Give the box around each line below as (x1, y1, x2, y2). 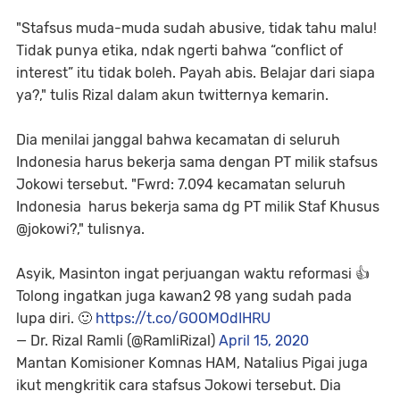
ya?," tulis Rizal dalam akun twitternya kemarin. (16, 87, 329, 104)
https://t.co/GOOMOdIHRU (96, 310, 271, 327)
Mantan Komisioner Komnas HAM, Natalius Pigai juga (16, 354, 368, 371)
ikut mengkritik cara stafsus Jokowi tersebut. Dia (16, 377, 341, 394)
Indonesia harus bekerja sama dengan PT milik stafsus (16, 154, 378, 171)
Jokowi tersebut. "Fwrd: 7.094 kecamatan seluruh (16, 176, 346, 193)
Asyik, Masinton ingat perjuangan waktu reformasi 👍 (16, 265, 370, 282)
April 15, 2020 (219, 332, 309, 349)
